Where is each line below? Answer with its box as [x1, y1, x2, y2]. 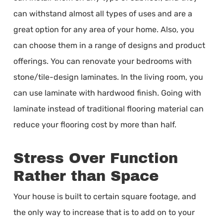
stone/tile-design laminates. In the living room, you [13, 72, 203, 82]
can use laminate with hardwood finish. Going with [13, 88, 201, 98]
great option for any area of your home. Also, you [13, 25, 194, 34]
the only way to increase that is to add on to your [13, 208, 195, 217]
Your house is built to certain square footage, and [13, 192, 196, 201]
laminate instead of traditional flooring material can [13, 104, 204, 113]
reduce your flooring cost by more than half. [13, 120, 176, 129]
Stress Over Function [13, 151, 178, 166]
